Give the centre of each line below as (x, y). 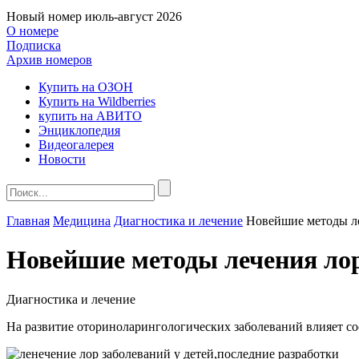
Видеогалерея (76, 145)
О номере (32, 31)
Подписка (34, 45)
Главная (28, 221)
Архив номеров (49, 60)
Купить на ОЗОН (86, 87)
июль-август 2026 (133, 16)
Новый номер (44, 16)
